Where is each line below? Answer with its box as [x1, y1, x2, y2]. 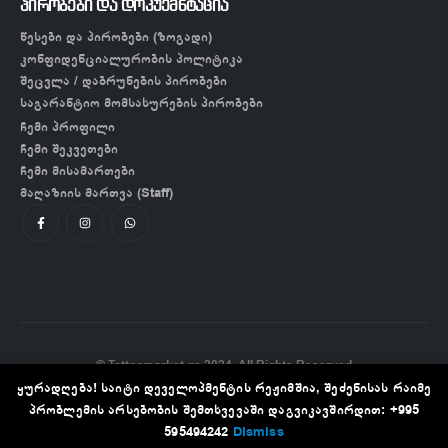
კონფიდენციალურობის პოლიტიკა [20, 49, 243, 69]
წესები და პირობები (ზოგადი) [20, 27, 212, 47]
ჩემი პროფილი [20, 117, 115, 137]
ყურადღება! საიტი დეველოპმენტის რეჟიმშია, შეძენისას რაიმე [16, 378, 432, 397]
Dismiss [232, 422, 284, 441]
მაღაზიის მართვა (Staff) [20, 183, 173, 203]
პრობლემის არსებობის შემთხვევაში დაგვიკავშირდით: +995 [28, 400, 420, 419]
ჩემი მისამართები [20, 161, 135, 181]
